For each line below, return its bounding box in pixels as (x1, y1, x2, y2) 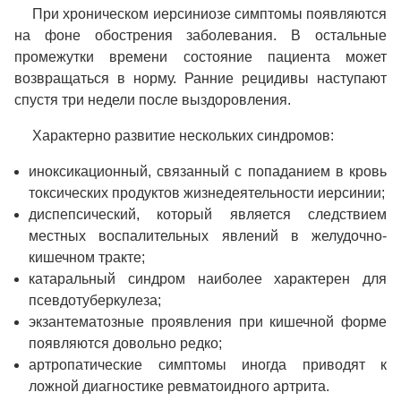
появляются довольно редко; (29, 336, 222, 352)
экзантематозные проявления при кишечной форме (29, 314, 387, 330)
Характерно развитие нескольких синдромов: (32, 128, 334, 144)
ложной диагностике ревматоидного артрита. (29, 379, 329, 395)
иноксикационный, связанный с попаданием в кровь (29, 164, 387, 180)
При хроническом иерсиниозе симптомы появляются (32, 6, 387, 22)
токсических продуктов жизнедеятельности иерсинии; (29, 185, 385, 201)
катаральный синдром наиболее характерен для (29, 271, 387, 287)
